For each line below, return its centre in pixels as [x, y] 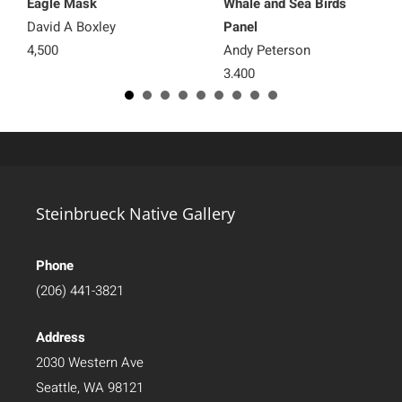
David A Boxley [71, 26]
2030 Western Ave [90, 362]
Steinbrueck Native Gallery [135, 213]
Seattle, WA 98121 [90, 387]
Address [61, 337]
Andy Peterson [267, 50]
